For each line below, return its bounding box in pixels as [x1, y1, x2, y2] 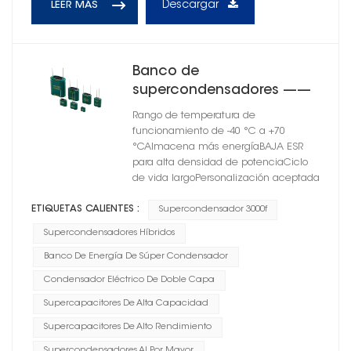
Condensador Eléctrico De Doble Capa [43, 276, 215, 285]
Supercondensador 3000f [158, 205, 267, 215]
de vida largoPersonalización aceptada [132, 174, 320, 184]
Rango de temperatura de [132, 111, 255, 121]
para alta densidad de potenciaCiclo [132, 158, 308, 168]
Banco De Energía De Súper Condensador [43, 252, 228, 262]
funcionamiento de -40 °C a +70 [132, 127, 285, 137]
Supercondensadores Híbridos [43, 229, 175, 238]
